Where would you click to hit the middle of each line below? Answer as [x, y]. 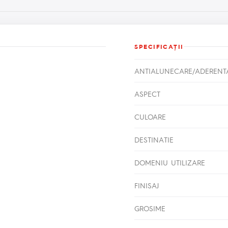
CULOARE [150, 117]
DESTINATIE [154, 140]
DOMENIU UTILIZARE [170, 163]
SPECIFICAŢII [159, 47]
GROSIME [150, 208]
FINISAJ [147, 186]
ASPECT [148, 94]
